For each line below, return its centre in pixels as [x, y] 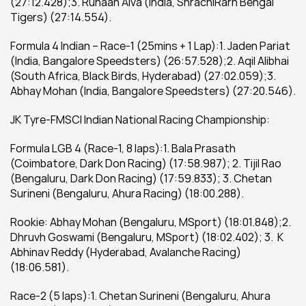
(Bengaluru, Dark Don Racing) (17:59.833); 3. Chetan [141, 178]
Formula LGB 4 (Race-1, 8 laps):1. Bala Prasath [123, 148]
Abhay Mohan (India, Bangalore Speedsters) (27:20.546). [153, 91]
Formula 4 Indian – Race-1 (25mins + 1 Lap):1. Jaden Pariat [150, 46]
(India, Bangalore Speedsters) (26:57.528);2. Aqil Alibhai [150, 61]
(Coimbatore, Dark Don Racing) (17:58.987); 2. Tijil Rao [146, 163]
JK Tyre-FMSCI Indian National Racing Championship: [140, 120]
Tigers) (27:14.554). [61, 17]
